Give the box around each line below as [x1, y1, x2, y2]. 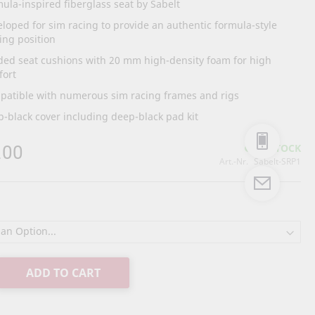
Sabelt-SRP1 [254, 155, 301, 167]
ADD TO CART [26, 265, 101, 281]
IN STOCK [255, 141, 301, 155]
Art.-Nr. [219, 155, 248, 167]
